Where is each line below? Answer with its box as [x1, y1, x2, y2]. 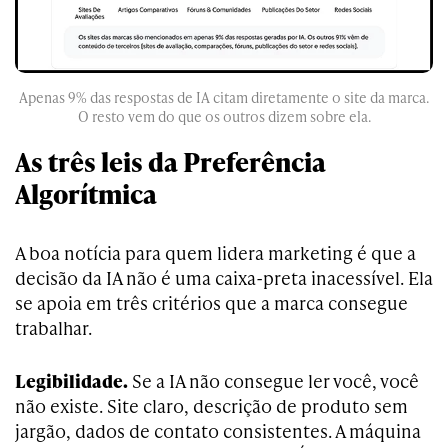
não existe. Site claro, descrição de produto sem [15, 392, 408, 418]
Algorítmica [15, 174, 157, 212]
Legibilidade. [15, 367, 128, 393]
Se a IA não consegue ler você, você [128, 367, 419, 393]
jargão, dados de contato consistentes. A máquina [15, 417, 421, 443]
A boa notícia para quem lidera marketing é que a [15, 239, 416, 265]
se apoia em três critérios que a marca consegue [15, 289, 408, 315]
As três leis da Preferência [15, 142, 326, 180]
